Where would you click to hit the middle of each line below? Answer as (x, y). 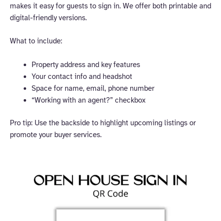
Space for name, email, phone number (93, 88)
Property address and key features (86, 64)
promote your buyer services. (56, 134)
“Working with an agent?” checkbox (88, 100)
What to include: (36, 41)
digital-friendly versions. (48, 18)
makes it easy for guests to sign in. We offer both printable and (110, 6)
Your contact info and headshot (82, 76)
